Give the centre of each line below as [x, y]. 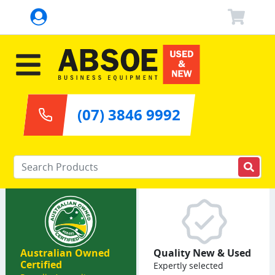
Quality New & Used [202, 253]
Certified [41, 265]
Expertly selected [188, 266]
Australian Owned [65, 253]
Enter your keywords [62, 163]
